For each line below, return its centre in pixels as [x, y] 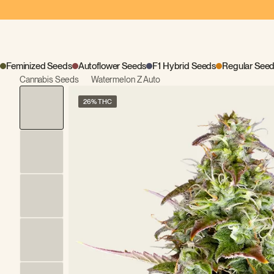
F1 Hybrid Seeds [184, 66]
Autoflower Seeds [112, 66]
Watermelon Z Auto [126, 80]
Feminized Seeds [39, 66]
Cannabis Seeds [50, 80]
